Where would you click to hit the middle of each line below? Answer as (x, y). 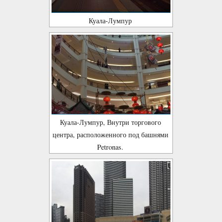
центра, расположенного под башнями (110, 135)
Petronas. (110, 147)
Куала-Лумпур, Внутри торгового (110, 122)
